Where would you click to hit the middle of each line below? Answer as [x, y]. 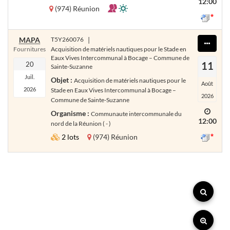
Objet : [62, 80]
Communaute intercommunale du [136, 114]
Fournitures [30, 49]
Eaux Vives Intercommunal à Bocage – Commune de [120, 58]
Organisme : [71, 113]
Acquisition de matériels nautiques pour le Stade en [119, 49]
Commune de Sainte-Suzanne [90, 100]
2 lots [70, 137]
